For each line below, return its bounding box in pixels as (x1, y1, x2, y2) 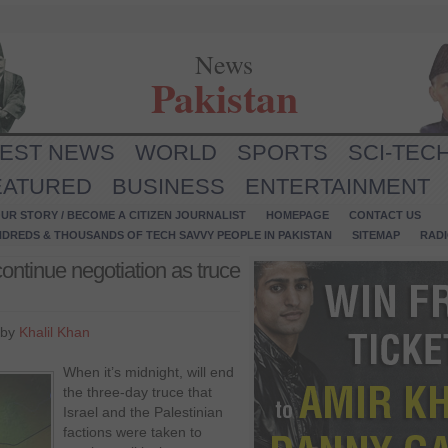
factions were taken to (63, 424, 202, 440)
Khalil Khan (19, 324, 90, 340)
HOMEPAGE (266, 209, 329, 221)
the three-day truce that (63, 384, 212, 400)
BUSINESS (112, 174, 225, 199)
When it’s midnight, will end (63, 364, 234, 380)
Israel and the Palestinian (63, 404, 223, 420)
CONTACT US (349, 209, 421, 221)
